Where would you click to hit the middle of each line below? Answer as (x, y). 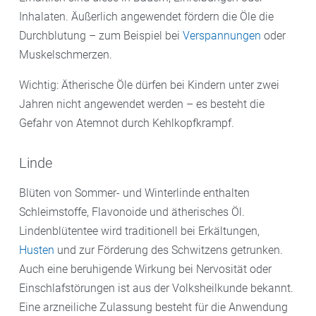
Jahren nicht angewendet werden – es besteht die (142, 104)
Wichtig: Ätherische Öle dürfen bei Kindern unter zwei (149, 85)
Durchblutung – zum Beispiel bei (101, 35)
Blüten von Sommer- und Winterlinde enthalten (134, 193)
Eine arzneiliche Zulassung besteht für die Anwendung (153, 307)
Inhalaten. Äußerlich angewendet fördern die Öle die (146, 16)
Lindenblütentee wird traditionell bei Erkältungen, (139, 231)
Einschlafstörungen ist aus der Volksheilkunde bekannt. (156, 288)
